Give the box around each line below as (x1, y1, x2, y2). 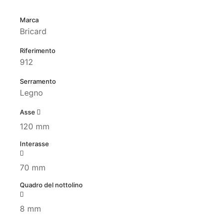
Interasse (20, 140, 49, 148)
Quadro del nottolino (20, 181, 83, 189)
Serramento (20, 77, 56, 86)
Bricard (20, 26, 47, 37)
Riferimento (20, 47, 55, 55)
